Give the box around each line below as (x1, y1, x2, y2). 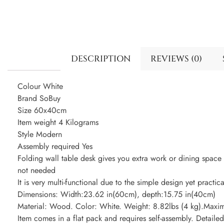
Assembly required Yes (17, 140, 92, 152)
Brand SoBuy (17, 92, 60, 104)
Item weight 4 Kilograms (17, 116, 98, 128)
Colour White (17, 80, 63, 92)
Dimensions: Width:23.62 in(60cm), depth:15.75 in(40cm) (17, 188, 215, 200)
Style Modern (17, 128, 62, 140)
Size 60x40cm (17, 104, 66, 116)
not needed (17, 164, 55, 176)
